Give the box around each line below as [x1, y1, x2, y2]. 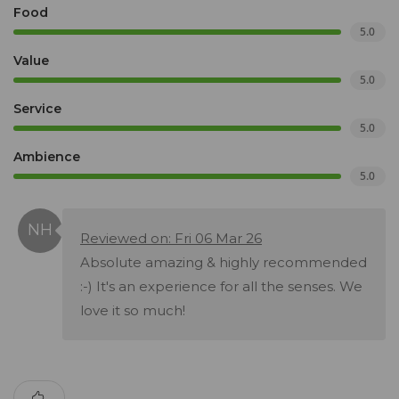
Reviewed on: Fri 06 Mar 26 [80, 230, 262, 248]
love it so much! [80, 302, 185, 320]
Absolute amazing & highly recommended [80, 254, 367, 272]
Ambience [13, 149, 80, 166]
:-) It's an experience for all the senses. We [80, 278, 362, 296]
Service [13, 101, 61, 118]
